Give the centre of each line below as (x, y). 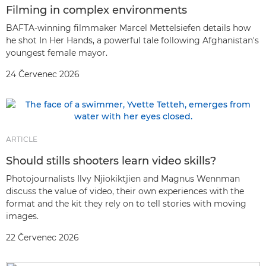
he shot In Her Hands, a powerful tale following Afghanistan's (132, 40)
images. (22, 216)
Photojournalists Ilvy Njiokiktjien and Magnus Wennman (123, 179)
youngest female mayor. (57, 53)
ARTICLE (22, 139)
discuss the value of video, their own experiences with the (125, 191)
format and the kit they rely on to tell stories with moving (126, 204)
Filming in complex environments (96, 10)
